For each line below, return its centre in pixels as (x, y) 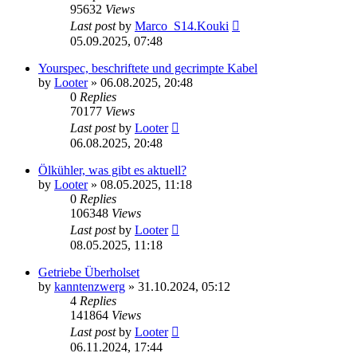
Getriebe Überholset (89, 273)
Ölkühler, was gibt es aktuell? (112, 171)
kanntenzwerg (90, 287)
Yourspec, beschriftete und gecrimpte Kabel (148, 69)
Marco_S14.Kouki (182, 26)
